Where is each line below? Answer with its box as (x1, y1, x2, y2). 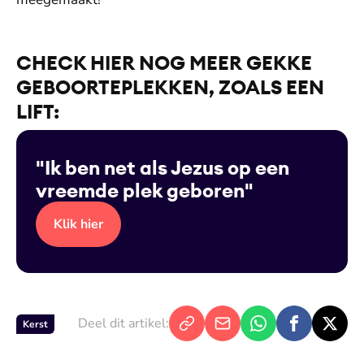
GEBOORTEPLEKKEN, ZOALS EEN (16, 75, 324, 99)
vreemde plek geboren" (36, 178, 253, 202)
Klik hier (54, 215, 103, 233)
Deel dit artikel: (78, 314, 169, 332)
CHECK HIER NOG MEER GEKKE (16, 50, 312, 75)
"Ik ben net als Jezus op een (36, 155, 289, 180)
